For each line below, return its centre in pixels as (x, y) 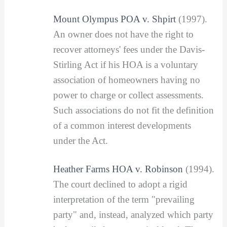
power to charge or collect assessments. (128, 95)
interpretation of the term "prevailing (124, 199)
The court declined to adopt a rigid (120, 184)
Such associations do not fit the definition (133, 110)
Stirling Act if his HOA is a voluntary (125, 65)
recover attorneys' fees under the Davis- (129, 50)
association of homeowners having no (126, 80)
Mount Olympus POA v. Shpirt (114, 19)
